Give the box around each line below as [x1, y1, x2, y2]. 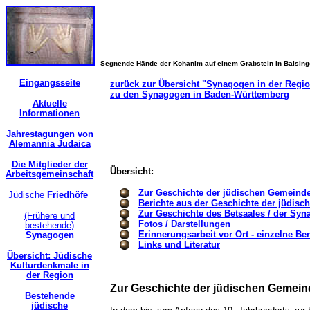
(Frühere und [24, 210, 75, 221]
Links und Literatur [138, 239, 220, 250]
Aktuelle [32, 98, 67, 109]
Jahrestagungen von [6, 129, 93, 139]
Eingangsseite [19, 77, 80, 88]
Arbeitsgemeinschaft [6, 169, 93, 179]
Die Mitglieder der [11, 159, 88, 170]
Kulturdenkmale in [10, 260, 89, 271]
